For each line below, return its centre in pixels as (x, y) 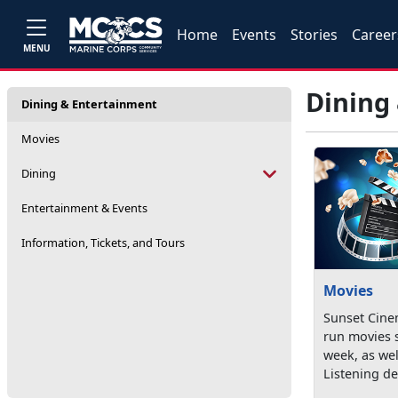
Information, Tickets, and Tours (103, 243)
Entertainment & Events (84, 208)
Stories (314, 34)
